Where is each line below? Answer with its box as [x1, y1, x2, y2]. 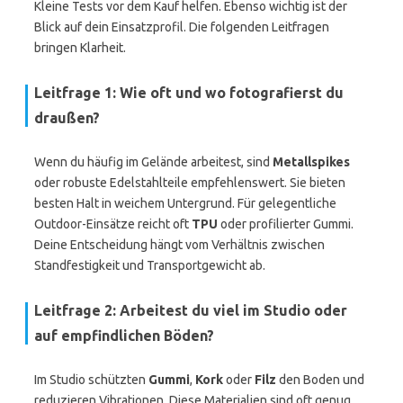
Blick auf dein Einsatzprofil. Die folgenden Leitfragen [34, 20, 329, 34]
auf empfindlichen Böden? [34, 327, 214, 344]
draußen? [34, 110, 100, 126]
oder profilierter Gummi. [218, 217, 354, 231]
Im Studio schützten [34, 372, 148, 387]
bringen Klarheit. [34, 40, 126, 55]
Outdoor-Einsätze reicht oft [34, 217, 192, 231]
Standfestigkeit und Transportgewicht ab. [34, 258, 265, 273]
